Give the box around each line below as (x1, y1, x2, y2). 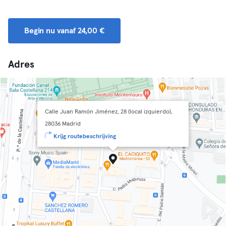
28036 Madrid (45, 121, 81, 127)
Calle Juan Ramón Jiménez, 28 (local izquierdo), (45, 109, 173, 115)
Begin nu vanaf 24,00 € (24, 27, 104, 35)
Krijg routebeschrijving (53, 134, 116, 140)
